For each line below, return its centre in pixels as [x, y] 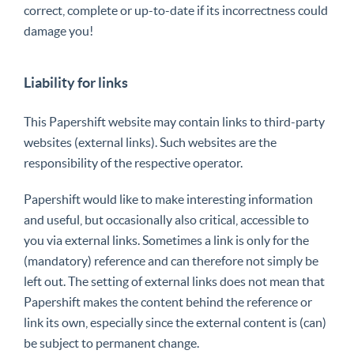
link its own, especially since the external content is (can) [175, 322]
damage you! [58, 31]
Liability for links [76, 83]
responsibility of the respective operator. [133, 163]
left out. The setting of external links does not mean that [174, 281]
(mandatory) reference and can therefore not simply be [171, 261]
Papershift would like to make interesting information [168, 199]
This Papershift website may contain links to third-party [174, 122]
